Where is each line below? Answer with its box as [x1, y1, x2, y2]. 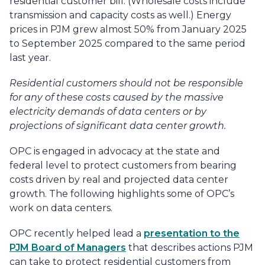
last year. [9, 51, 51, 63]
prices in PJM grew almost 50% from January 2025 [9, 23, 247, 35]
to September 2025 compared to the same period [9, 37, 245, 49]
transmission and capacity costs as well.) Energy [9, 9, 231, 21]
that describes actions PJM [126, 242, 253, 254]
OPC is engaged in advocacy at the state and [9, 146, 220, 157]
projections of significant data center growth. [9, 120, 226, 131]
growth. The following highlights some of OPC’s [9, 188, 234, 200]
